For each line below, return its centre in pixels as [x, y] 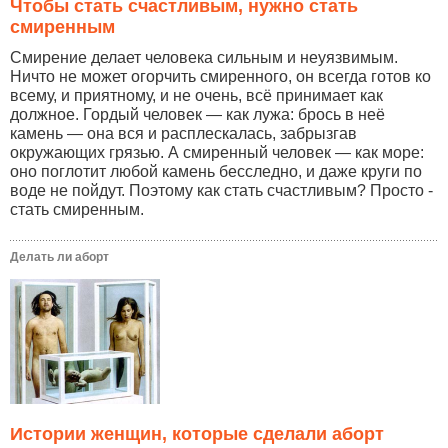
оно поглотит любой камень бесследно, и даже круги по [216, 172]
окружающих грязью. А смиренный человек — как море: [217, 153]
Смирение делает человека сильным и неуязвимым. [204, 58]
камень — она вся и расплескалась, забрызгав [183, 134]
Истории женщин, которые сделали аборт [197, 433]
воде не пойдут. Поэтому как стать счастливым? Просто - [221, 191]
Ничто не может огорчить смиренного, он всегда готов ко [220, 77]
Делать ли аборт [59, 257]
